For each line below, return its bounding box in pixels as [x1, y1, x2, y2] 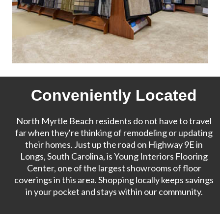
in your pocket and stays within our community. [25, 186, 203, 197]
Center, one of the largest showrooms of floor [27, 163, 201, 174]
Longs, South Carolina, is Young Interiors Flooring [20, 151, 208, 162]
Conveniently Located [31, 86, 197, 105]
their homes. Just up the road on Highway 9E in [25, 139, 203, 150]
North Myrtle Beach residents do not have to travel [16, 115, 212, 127]
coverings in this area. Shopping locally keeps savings [14, 174, 214, 186]
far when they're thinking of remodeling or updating [15, 127, 213, 138]
